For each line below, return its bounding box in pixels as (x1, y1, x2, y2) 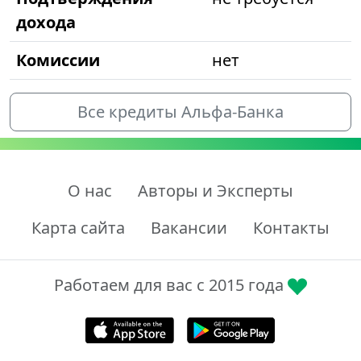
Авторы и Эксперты (138, 180, 293, 202)
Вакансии (151, 217, 227, 239)
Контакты (253, 217, 330, 239)
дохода (16, 11, 76, 34)
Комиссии (16, 49, 100, 72)
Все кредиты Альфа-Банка (77, 101, 284, 123)
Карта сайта (31, 217, 125, 239)
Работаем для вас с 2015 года (54, 274, 288, 297)
